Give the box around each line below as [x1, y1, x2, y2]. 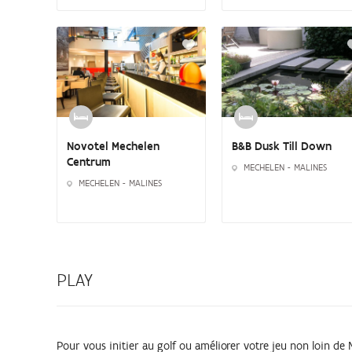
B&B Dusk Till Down [232, 138, 332, 153]
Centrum [67, 154, 111, 169]
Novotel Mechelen [67, 138, 159, 153]
